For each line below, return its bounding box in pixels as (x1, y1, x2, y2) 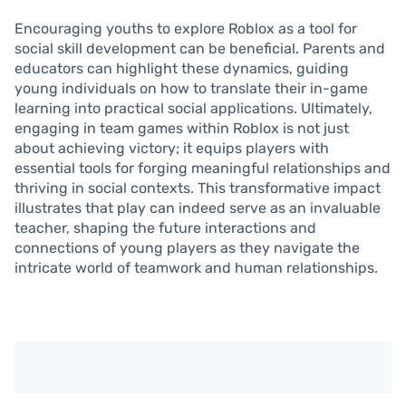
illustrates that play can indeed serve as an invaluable (14, 199, 381, 217)
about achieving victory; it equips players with (14, 140, 329, 158)
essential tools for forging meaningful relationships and (14, 159, 391, 178)
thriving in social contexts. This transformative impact (14, 179, 381, 198)
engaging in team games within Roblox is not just (14, 120, 349, 138)
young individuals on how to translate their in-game (14, 80, 368, 98)
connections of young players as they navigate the (14, 239, 360, 257)
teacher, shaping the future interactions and (14, 219, 316, 237)
